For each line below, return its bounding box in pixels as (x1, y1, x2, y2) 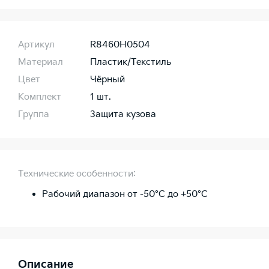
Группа (18, 109, 49, 121)
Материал (18, 56, 63, 68)
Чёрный (90, 74, 125, 86)
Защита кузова (90, 109, 156, 121)
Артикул (18, 39, 55, 51)
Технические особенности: (18, 168, 136, 180)
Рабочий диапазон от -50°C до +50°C (42, 189, 208, 201)
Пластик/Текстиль (90, 56, 171, 68)
